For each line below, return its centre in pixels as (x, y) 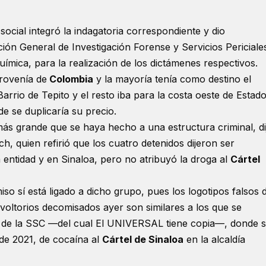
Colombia (70, 79)
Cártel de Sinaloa (143, 240)
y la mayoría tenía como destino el (172, 79)
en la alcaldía (214, 240)
